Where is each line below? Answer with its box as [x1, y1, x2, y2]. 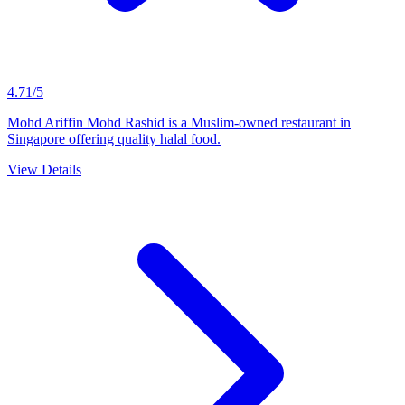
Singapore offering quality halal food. [7, 131, 221, 147]
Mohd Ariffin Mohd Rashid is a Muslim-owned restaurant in [7, 115, 351, 131]
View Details [7, 162, 81, 178]
